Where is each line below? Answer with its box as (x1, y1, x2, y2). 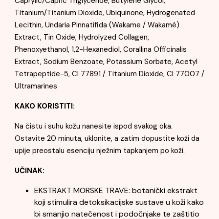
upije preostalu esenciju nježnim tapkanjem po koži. (15, 146, 185, 155)
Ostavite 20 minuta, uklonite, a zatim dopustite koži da (15, 133, 199, 143)
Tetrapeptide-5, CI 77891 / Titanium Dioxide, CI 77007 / (15, 69, 204, 79)
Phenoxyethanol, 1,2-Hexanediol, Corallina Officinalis (15, 44, 187, 54)
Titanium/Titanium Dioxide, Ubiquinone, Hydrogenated (15, 8, 195, 18)
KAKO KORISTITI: (15, 101, 75, 111)
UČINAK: (15, 166, 44, 175)
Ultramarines (15, 81, 57, 91)
